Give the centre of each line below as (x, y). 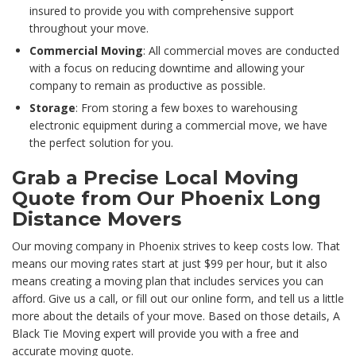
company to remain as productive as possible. (147, 86)
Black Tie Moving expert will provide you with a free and (155, 334)
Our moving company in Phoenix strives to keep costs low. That (176, 246)
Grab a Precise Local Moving (155, 178)
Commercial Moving (86, 51)
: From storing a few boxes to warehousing (186, 108)
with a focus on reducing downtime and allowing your (167, 68)
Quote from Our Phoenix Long (166, 199)
